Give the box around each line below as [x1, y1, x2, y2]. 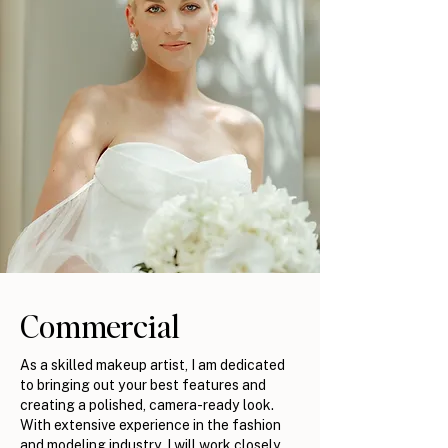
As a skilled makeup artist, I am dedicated [20, 355, 285, 373]
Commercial [20, 304, 186, 346]
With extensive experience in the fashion [20, 415, 281, 433]
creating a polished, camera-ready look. [20, 395, 274, 413]
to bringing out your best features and [20, 375, 266, 393]
